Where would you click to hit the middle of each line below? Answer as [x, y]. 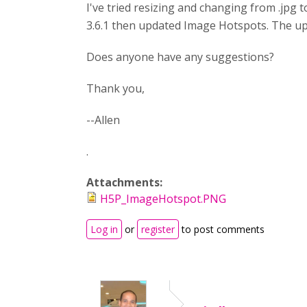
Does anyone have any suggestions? [180, 57]
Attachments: [126, 182]
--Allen [103, 120]
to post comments [222, 229]
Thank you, [115, 88]
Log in [104, 229]
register [158, 229]
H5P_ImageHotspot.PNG [163, 199]
